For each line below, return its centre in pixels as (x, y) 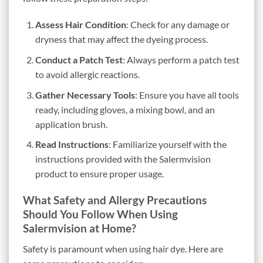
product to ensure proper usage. (99, 174)
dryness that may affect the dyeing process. (121, 39)
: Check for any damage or (178, 25)
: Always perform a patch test (181, 59)
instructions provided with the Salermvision (123, 159)
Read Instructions (72, 144)
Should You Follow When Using (100, 214)
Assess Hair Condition (80, 25)
